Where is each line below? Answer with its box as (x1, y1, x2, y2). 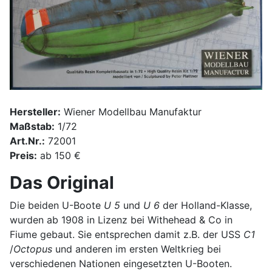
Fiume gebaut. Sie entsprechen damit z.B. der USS (10, 228, 243, 241)
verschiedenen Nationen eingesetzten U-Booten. (10, 257, 232, 270)
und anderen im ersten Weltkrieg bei (52, 243, 221, 256)
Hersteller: (10, 106, 61, 118)
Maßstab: (10, 120, 55, 133)
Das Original (10, 172, 114, 194)
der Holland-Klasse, (160, 199, 252, 212)
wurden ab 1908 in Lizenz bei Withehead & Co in (10, 214, 233, 226)
